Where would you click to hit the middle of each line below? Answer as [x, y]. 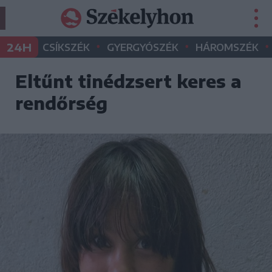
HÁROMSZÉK [227, 47]
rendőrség [61, 103]
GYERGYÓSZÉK [143, 47]
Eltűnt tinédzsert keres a [128, 81]
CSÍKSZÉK [66, 47]
